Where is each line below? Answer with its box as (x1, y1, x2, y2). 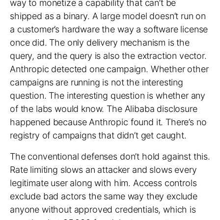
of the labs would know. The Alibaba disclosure (10, 104, 197, 114)
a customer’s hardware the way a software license (10, 24, 208, 34)
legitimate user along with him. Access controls (10, 178, 197, 188)
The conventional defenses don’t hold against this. (10, 151, 210, 162)
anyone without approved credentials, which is (10, 204, 196, 215)
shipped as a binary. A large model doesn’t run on (10, 11, 206, 21)
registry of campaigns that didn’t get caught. (10, 130, 187, 140)
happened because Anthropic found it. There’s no (10, 117, 207, 127)
